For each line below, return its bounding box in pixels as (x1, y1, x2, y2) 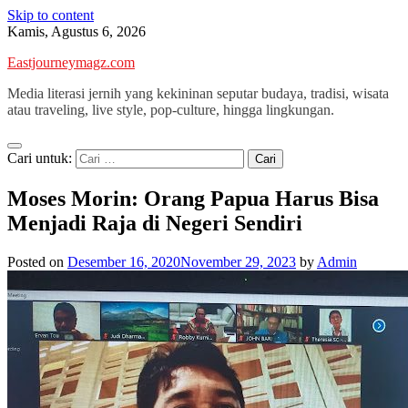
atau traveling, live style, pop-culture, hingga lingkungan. (7, 102, 334, 117)
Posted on (7, 253, 67, 270)
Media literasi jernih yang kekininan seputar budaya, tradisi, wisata (7, 86, 389, 101)
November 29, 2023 (180, 253, 296, 270)
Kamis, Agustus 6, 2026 (7, 24, 146, 39)
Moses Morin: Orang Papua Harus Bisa (7, 186, 379, 210)
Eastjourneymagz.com (7, 55, 135, 70)
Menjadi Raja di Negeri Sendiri (7, 210, 302, 235)
